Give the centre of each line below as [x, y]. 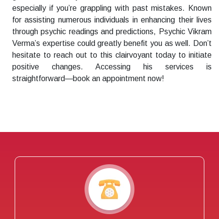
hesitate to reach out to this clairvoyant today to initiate [112, 55]
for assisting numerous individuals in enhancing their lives [112, 20]
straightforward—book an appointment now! [88, 79]
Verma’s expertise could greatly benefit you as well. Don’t [112, 44]
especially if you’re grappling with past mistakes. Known [112, 8]
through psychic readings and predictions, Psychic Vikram [112, 32]
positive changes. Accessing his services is [112, 67]
